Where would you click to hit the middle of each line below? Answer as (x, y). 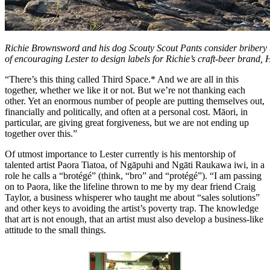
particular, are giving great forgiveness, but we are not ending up (127, 122)
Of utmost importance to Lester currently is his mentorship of (120, 154)
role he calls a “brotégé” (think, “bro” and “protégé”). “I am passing (133, 175)
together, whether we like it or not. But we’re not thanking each (125, 90)
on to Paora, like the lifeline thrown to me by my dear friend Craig (130, 186)
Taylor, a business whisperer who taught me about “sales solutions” (132, 197)
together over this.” (41, 133)
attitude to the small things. (55, 230)
